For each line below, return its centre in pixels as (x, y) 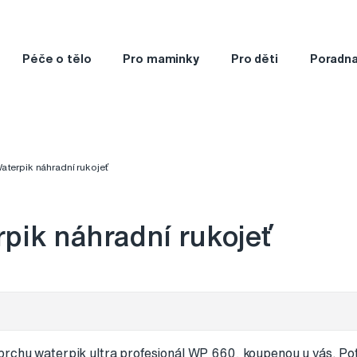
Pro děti (254, 58)
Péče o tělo (57, 58)
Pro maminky (161, 58)
